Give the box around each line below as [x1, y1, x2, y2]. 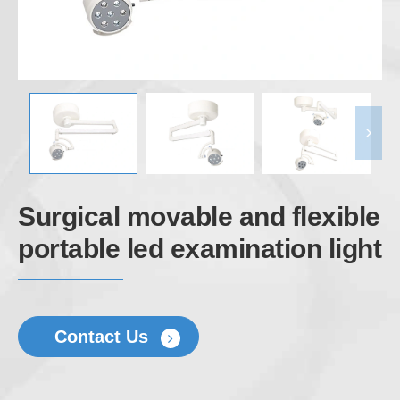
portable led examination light [18, 233, 381, 263]
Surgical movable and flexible [18, 201, 380, 231]
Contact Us [54, 326, 154, 346]
